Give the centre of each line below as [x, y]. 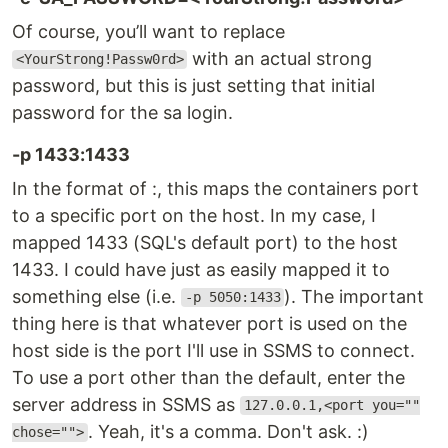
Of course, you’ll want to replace [148, 31]
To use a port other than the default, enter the [208, 377]
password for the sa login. [122, 112]
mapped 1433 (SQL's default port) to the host [205, 242]
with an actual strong [280, 58]
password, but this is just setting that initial [193, 85]
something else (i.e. [96, 296]
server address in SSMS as [126, 404]
